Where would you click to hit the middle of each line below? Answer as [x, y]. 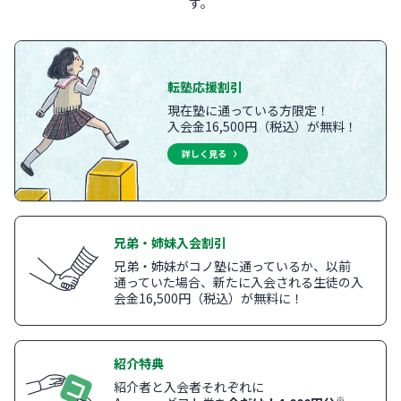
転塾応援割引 [205, 87]
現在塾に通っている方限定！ [248, 111]
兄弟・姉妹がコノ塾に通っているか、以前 [232, 266]
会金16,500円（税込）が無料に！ [209, 299]
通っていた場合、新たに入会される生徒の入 [239, 282]
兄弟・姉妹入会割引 [170, 243]
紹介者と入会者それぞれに [189, 386]
